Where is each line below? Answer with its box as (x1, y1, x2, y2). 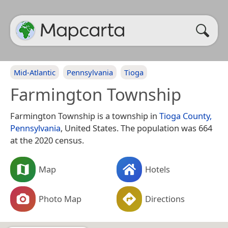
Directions (145, 192, 185, 205)
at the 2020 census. (10, 134, 84, 146)
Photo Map (39, 192, 81, 205)
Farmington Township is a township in (10, 110, 159, 122)
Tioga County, (159, 110, 212, 122)
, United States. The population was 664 (61, 122, 212, 134)
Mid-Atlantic (14, 67, 55, 77)
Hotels (145, 163, 170, 175)
